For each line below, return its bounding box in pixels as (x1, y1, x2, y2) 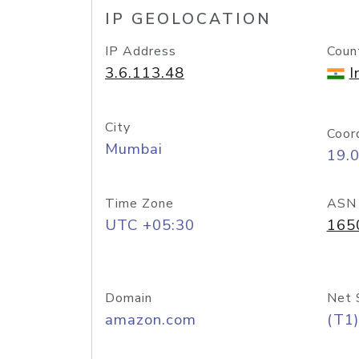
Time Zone (105, 195, 174, 212)
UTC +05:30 (105, 215, 195, 236)
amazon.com (105, 309, 196, 330)
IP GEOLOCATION (105, 9, 272, 30)
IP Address (105, 42, 176, 60)
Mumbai (105, 139, 163, 159)
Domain (105, 289, 152, 307)
